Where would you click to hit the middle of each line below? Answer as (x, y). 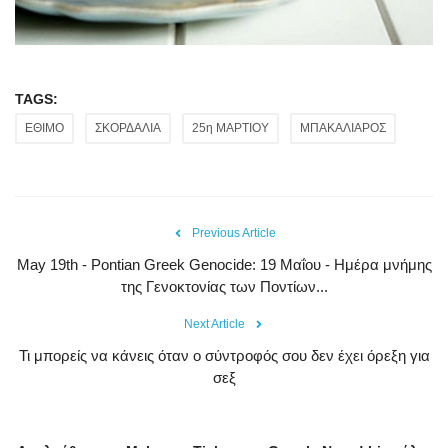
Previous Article (234, 232)
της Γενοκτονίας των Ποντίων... (224, 286)
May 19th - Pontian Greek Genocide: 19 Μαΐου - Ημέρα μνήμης (224, 264)
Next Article (214, 323)
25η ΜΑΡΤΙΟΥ (230, 127)
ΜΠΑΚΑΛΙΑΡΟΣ (343, 127)
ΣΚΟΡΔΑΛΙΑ (128, 127)
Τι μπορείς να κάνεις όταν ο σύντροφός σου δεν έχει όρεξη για (224, 355)
